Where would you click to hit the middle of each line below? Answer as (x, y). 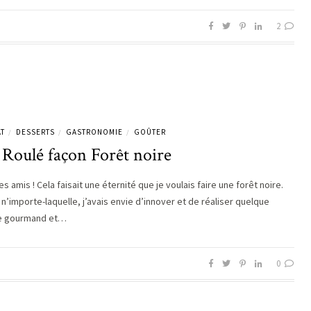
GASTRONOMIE (94, 132)
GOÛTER (150, 132)
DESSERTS (35, 132)
